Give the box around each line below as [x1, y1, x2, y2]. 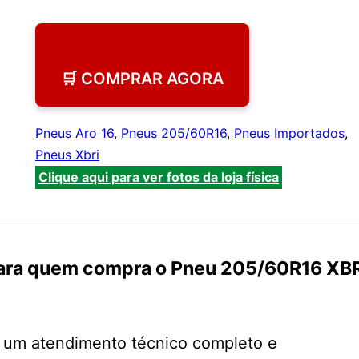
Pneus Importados [234, 125, 345, 142]
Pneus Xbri [35, 147, 99, 163]
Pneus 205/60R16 [121, 125, 227, 142]
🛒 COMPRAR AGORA [61, 69, 224, 89]
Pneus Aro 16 [35, 125, 114, 142]
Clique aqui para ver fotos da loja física [38, 169, 279, 186]
